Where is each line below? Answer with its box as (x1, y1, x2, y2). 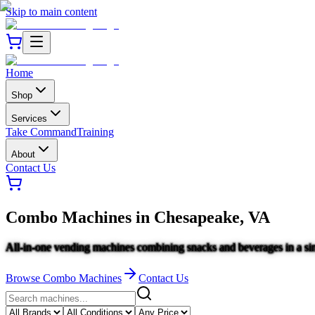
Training (77, 126, 114, 138)
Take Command (6, 126, 77, 138)
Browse (6, 271, 43, 284)
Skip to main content (6, 6, 97, 18)
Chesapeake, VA (154, 207, 270, 226)
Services (11, 113, 47, 124)
